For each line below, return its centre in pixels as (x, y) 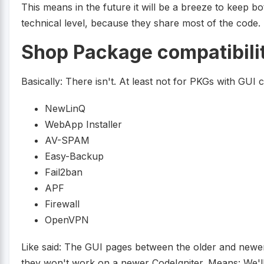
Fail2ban (64, 172)
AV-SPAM (67, 140)
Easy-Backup (74, 156)
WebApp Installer (83, 124)
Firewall (62, 204)
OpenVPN (67, 220)
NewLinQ (65, 108)
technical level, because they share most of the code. (141, 23)
